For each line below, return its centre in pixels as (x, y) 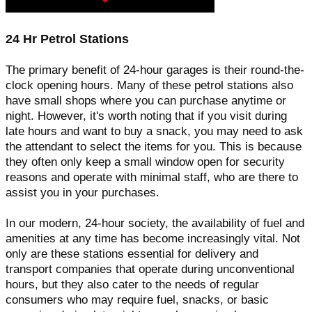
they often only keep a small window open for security (145, 162)
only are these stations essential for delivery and (132, 253)
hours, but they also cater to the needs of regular (132, 284)
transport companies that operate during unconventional (150, 269)
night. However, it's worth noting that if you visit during (146, 116)
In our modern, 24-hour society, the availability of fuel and (155, 223)
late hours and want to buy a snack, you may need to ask (154, 131)
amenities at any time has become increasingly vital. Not (153, 238)
